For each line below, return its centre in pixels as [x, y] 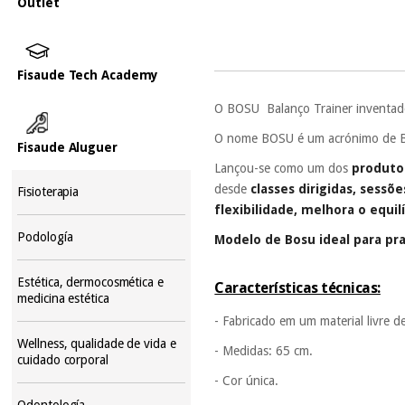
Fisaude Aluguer [67, 147]
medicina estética [63, 298]
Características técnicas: [297, 287]
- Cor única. [247, 380]
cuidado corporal [63, 359]
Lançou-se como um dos [283, 168]
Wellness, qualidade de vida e [97, 343]
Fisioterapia [48, 191]
